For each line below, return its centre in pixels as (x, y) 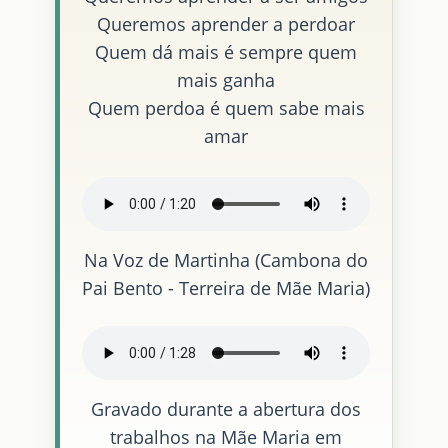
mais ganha (226, 80)
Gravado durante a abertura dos (226, 409)
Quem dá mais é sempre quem (226, 52)
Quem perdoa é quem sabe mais (226, 108)
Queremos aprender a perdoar (226, 24)
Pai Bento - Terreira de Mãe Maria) (226, 288)
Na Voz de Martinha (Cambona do (226, 260)
